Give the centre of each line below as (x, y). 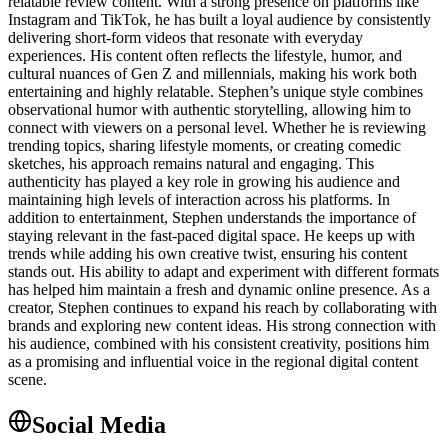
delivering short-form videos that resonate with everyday (185, 37)
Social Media (99, 424)
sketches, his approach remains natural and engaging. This (191, 163)
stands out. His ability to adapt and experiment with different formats (223, 271)
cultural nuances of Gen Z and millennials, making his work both (212, 73)
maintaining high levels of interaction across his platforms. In (199, 199)
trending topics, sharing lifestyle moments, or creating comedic (204, 145)
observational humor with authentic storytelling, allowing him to (209, 109)
